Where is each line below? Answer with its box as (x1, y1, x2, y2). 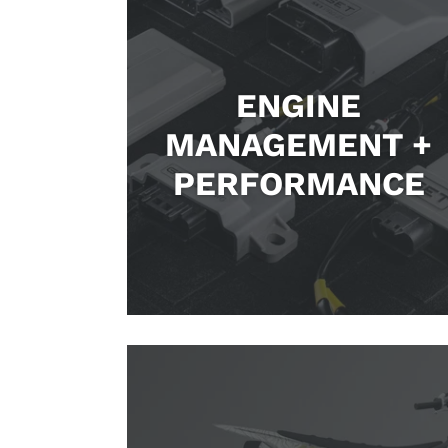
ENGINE (236, 85, 362, 125)
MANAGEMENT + (165, 124, 433, 164)
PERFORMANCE (172, 163, 425, 203)
